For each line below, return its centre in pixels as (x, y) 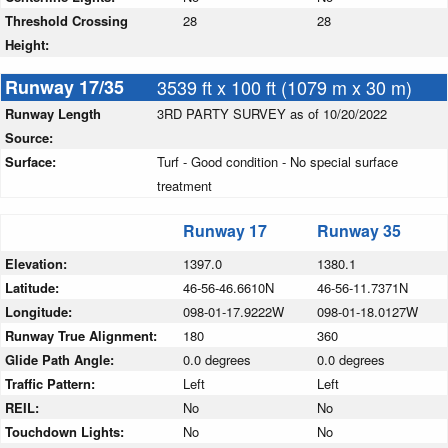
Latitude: (34, 288)
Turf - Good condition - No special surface (277, 162)
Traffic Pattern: (52, 384)
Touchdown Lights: (66, 432)
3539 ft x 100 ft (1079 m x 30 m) (284, 87)
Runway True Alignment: (83, 336)
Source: (31, 138)
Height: (29, 45)
